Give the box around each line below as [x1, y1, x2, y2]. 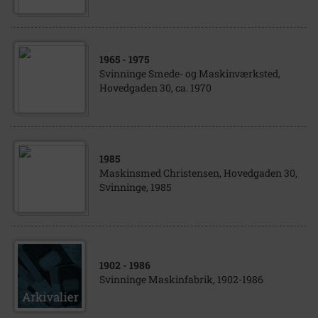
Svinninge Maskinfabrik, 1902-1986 [99, 273, 263, 286]
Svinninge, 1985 [99, 180, 171, 194]
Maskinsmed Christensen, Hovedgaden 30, [99, 166, 297, 180]
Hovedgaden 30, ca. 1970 [99, 81, 212, 94]
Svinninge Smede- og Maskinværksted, [99, 67, 280, 80]
